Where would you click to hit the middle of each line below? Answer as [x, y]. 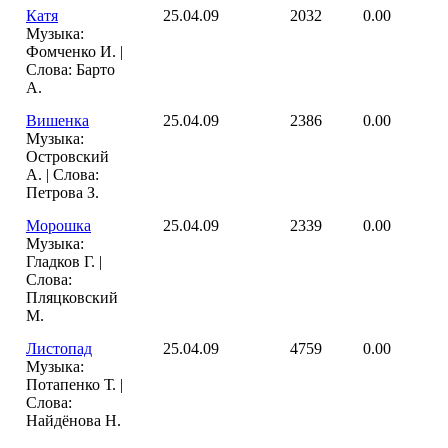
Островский [67, 156]
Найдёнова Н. [73, 420]
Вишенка [57, 120]
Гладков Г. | [64, 261]
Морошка [58, 225]
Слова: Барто [70, 69]
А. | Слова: [62, 174]
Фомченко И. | [74, 51]
